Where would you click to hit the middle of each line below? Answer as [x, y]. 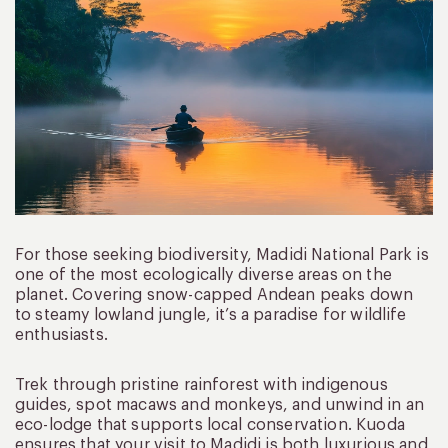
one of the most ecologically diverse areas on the [203, 275]
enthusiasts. [61, 335]
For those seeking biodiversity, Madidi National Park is [222, 255]
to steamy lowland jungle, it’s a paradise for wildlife [211, 315]
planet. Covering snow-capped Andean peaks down [214, 295]
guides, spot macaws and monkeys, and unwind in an [219, 405]
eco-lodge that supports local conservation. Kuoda [210, 425]
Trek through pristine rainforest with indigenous [201, 385]
